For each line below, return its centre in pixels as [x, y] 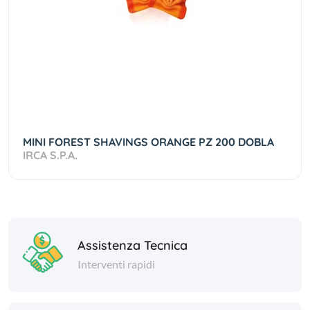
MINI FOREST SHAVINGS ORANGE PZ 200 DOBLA [150, 142]
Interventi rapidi [116, 264]
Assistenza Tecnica [133, 245]
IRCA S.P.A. [50, 155]
